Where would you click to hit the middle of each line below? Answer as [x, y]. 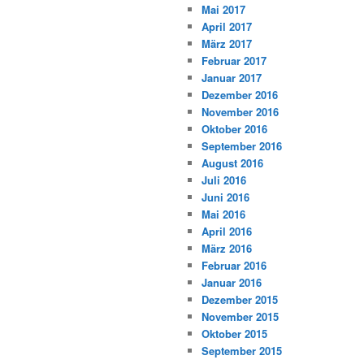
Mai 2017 [223, 10]
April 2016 [227, 232]
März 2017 [227, 44]
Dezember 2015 [240, 300]
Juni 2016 [225, 197]
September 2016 [242, 146]
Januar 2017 [232, 78]
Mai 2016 [223, 214]
